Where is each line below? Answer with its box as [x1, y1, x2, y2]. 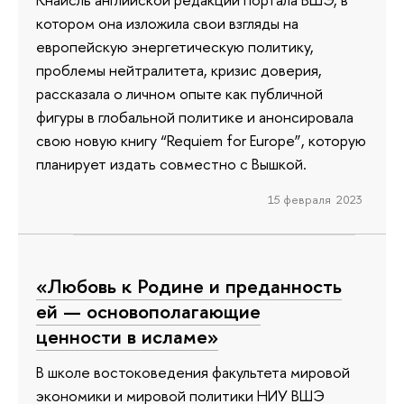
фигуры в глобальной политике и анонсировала [36, 106, 353, 127]
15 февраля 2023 [267, 190, 363, 207]
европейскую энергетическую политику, [36, 35, 314, 57]
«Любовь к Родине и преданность [36, 271, 342, 299]
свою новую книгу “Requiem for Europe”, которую [36, 129, 366, 151]
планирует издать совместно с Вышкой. [36, 152, 307, 174]
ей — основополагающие [36, 297, 261, 325]
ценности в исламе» [36, 322, 218, 350]
